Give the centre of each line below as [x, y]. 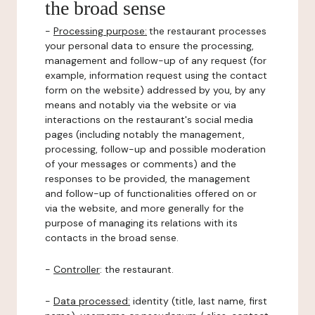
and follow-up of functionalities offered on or [151, 193]
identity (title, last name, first [199, 301]
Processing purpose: [100, 31]
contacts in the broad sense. [112, 238]
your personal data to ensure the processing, [149, 46]
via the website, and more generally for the [144, 208]
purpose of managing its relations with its [141, 223]
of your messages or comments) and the [141, 164]
